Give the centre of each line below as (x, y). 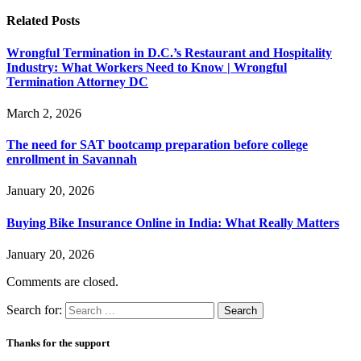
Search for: (34, 309)
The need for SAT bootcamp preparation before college (157, 145)
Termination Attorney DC (77, 81)
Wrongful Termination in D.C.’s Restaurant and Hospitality (169, 52)
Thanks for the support (58, 343)
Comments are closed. (62, 281)
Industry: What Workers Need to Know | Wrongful (147, 67)
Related (29, 21)
